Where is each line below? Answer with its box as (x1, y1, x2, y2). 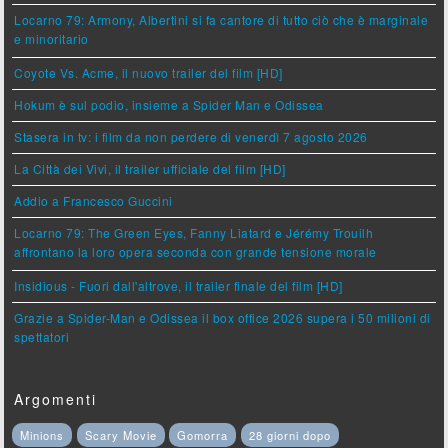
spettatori (14, 327, 70, 348)
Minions (20, 426, 65, 443)
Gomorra (177, 426, 229, 443)
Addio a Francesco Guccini (14, 191, 173, 209)
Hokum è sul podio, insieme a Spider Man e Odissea (14, 95, 324, 113)
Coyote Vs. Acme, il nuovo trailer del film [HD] (14, 63, 283, 81)
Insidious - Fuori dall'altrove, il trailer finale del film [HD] (14, 276, 343, 294)
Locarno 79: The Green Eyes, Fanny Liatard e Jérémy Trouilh (14, 223, 374, 241)
